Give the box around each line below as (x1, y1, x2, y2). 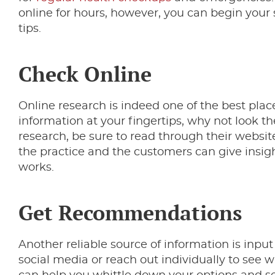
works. (18, 162, 54, 173)
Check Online (18, 60, 152, 88)
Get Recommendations (18, 199, 242, 227)
